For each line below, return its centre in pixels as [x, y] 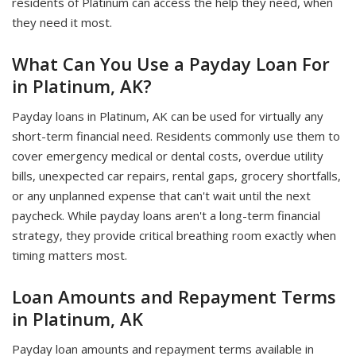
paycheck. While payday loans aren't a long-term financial [166, 215]
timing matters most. [70, 255]
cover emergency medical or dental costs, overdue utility [168, 156]
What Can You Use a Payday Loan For [171, 64]
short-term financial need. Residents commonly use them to [176, 136]
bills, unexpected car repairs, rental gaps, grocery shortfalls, [176, 176]
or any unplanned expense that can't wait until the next [161, 195]
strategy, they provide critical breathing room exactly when [174, 235]
